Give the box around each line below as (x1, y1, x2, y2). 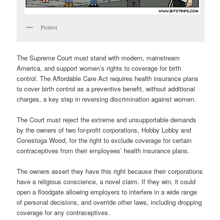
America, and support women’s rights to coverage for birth (17, 63, 182, 73)
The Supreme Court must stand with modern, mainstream (17, 53, 180, 62)
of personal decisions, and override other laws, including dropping (17, 197, 202, 207)
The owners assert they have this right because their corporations (17, 166, 203, 176)
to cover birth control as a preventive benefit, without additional (17, 83, 195, 93)
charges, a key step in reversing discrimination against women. (17, 94, 196, 104)
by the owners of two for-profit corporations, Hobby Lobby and (17, 125, 192, 135)
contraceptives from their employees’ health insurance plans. (17, 146, 190, 156)
